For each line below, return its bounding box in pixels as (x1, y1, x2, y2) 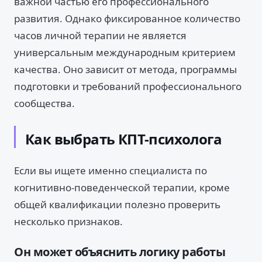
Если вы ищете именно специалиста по (14, 164, 207, 177)
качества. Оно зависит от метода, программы (14, 63, 237, 76)
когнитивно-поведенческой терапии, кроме (14, 181, 230, 194)
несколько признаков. (14, 215, 123, 228)
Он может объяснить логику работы (14, 244, 225, 260)
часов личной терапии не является (14, 29, 187, 42)
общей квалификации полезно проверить (14, 198, 220, 211)
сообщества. (14, 96, 75, 110)
